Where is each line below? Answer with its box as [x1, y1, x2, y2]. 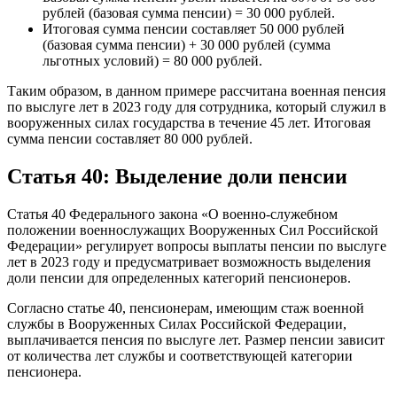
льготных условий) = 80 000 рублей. [43, 52, 262, 68]
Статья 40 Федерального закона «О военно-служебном [7, 206, 338, 222]
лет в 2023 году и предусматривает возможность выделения [7, 253, 370, 269]
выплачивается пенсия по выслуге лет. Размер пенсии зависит [7, 331, 385, 347]
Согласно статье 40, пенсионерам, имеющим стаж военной [7, 300, 364, 315]
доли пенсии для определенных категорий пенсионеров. [7, 269, 351, 285]
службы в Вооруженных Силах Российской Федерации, [7, 315, 346, 331]
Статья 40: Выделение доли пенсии [7, 164, 347, 188]
